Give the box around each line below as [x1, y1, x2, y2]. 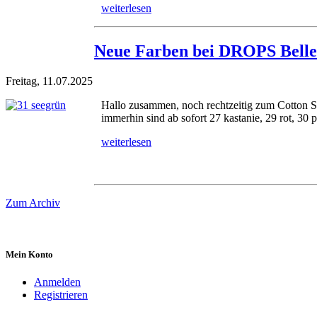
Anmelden [34, 276, 81, 289]
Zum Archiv [6, 196, 60, 209]
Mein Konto [6, 249, 53, 260]
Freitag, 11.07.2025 [6, 74, 93, 87]
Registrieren [34, 289, 88, 301]
